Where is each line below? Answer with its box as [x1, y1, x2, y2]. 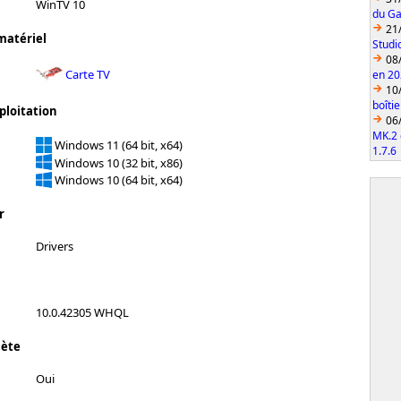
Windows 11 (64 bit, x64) [55, 136, 183, 153]
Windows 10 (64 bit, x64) [55, 171, 183, 188]
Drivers [36, 237, 73, 254]
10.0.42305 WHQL [36, 303, 129, 320]
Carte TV [65, 65, 110, 82]
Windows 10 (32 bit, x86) [55, 154, 183, 171]
